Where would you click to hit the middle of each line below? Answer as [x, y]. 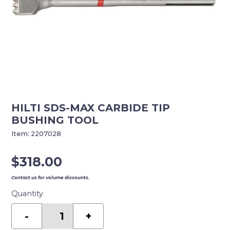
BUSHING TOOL [55, 120]
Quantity [27, 194]
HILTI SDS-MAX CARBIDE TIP [91, 108]
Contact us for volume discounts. [51, 178]
